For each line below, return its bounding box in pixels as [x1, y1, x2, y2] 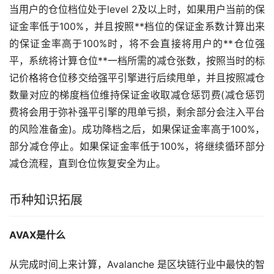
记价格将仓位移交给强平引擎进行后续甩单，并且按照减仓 [9, 71, 265, 84]
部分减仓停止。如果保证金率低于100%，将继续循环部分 [9, 139, 265, 152]
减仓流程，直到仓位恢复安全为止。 [9, 157, 166, 169]
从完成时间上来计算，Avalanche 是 [9, 257, 167, 270]
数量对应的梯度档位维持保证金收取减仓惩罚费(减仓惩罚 [9, 88, 265, 101]
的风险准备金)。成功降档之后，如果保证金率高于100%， [9, 122, 265, 135]
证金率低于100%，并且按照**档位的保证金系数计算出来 [9, 20, 265, 32]
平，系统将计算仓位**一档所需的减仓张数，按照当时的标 [9, 54, 265, 67]
